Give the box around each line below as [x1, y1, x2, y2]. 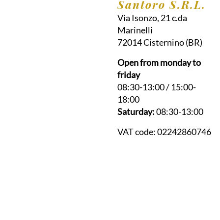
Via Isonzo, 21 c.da [117, 12, 187, 23]
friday [117, 69, 140, 80]
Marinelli [117, 24, 153, 35]
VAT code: [117, 126, 157, 137]
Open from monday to [117, 56, 201, 68]
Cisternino [143, 36, 184, 48]
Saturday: [117, 106, 155, 117]
